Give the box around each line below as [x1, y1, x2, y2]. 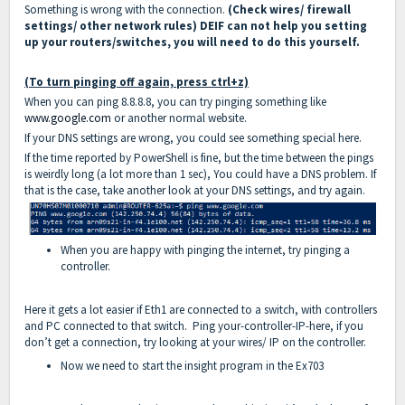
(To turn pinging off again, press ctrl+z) [24, 74, 249, 90]
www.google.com [24, 110, 111, 127]
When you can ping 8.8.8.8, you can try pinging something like [24, 94, 326, 110]
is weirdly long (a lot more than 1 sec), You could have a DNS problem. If [24, 166, 376, 183]
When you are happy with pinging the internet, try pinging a [61, 242, 350, 259]
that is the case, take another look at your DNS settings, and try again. [24, 183, 368, 199]
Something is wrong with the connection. [24, 2, 228, 18]
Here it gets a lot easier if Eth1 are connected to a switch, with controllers [24, 302, 377, 318]
